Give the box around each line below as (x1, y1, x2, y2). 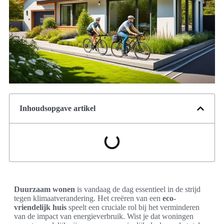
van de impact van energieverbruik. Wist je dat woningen (14, 212, 193, 221)
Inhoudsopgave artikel (19, 104, 95, 113)
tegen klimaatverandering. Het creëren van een (14, 194, 162, 203)
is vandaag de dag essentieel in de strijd (75, 185, 200, 194)
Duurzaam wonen (14, 185, 75, 194)
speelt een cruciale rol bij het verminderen (66, 203, 199, 212)
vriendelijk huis (14, 203, 66, 212)
